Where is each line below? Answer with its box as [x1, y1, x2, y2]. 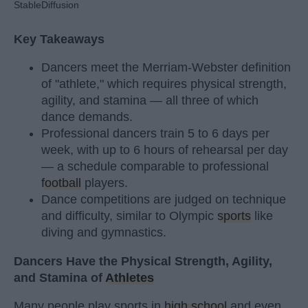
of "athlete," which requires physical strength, [41, 77, 287, 91]
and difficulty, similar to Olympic [41, 209, 217, 223]
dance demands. [41, 110, 133, 124]
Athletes [105, 270, 154, 285]
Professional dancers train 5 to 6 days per [41, 126, 269, 141]
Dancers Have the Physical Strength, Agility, [14, 254, 272, 268]
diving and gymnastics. [41, 225, 166, 240]
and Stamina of [14, 270, 105, 285]
